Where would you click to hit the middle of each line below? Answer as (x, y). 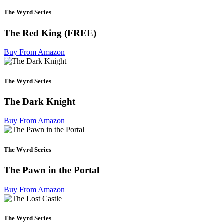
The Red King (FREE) (50, 33)
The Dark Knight (40, 101)
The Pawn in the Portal (52, 170)
